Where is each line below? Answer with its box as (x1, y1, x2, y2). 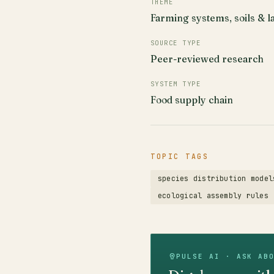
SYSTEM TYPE (150, 80, 201, 88)
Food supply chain (150, 94, 233, 106)
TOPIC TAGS (150, 152, 209, 161)
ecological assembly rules (158, 191, 268, 200)
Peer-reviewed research (150, 53, 264, 65)
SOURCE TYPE (150, 39, 201, 47)
